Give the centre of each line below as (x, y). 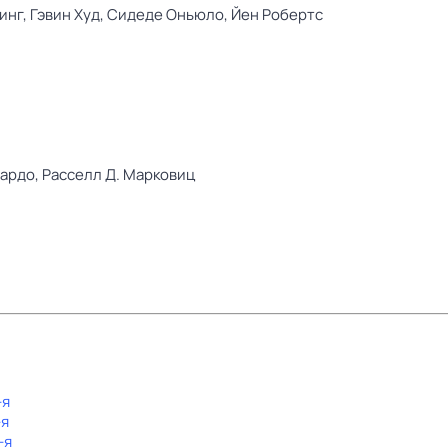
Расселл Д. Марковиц (118, 174)
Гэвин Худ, (68, 14)
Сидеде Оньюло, (169, 14)
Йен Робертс (277, 14)
